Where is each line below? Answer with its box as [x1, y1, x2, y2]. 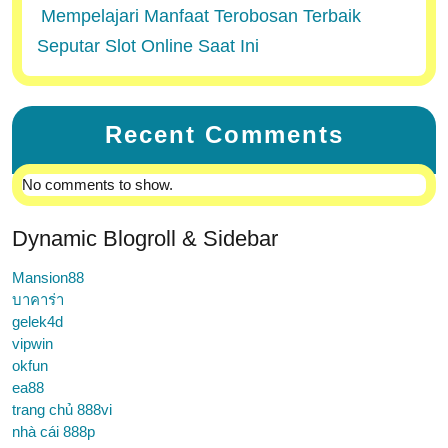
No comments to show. [22, 176, 173, 193]
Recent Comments [104, 121, 344, 148]
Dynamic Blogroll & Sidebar [12, 226, 278, 251]
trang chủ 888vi [12, 401, 112, 418]
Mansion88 [12, 269, 84, 286]
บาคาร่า [12, 291, 64, 308]
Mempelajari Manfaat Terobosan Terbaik [41, 6, 361, 26]
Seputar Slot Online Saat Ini [37, 36, 259, 56]
